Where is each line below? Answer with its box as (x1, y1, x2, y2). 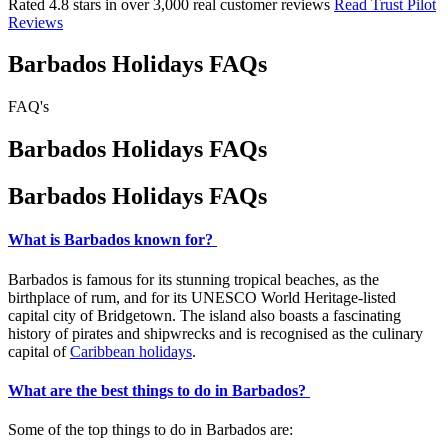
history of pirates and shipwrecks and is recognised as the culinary (8, 324, 423, 342)
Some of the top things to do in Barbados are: (8, 421, 297, 439)
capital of (8, 342, 70, 360)
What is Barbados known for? (8, 231, 217, 249)
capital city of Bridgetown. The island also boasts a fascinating (8, 306, 401, 324)
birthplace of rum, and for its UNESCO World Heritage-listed (8, 288, 396, 306)
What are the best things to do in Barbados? (8, 381, 310, 399)
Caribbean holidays (70, 342, 192, 360)
